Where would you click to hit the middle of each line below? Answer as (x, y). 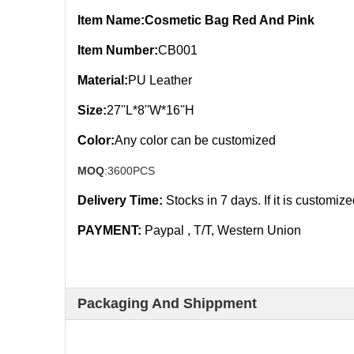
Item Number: (118, 50)
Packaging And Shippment (167, 303)
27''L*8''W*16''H (151, 110)
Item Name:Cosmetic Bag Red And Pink (196, 20)
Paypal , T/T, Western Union (223, 230)
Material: (103, 80)
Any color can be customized (195, 140)
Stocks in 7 (198, 200)
